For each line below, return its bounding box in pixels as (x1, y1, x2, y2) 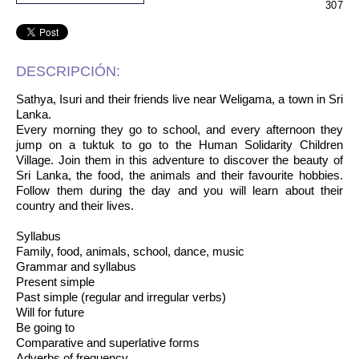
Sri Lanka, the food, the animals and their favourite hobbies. (16, 168, 343, 182)
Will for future (16, 305, 84, 319)
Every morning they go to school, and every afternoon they (16, 123, 343, 136)
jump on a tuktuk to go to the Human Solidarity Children (16, 138, 343, 151)
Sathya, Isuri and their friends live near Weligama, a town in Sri (16, 92, 343, 106)
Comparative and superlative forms (16, 336, 200, 349)
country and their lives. (16, 199, 134, 212)
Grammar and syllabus (16, 260, 136, 273)
